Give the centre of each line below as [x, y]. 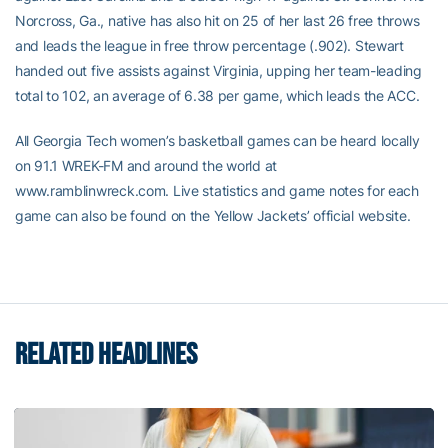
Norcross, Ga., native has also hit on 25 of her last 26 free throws [217, 21]
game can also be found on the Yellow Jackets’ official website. [213, 216]
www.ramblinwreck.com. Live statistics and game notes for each [217, 191]
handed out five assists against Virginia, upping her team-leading [218, 71]
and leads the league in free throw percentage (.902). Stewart [209, 46]
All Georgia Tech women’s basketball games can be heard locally [217, 141]
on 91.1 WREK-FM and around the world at [146, 166]
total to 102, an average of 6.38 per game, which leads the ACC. [217, 96]
